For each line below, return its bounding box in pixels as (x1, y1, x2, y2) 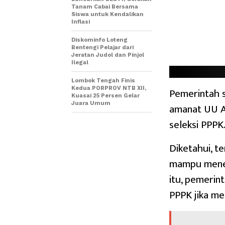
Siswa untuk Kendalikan (71, 11, 144, 18)
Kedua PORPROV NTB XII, (71, 84, 146, 91)
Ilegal (71, 59, 88, 66)
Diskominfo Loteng (71, 36, 128, 43)
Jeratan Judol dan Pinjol (71, 51, 144, 58)
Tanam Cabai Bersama (71, 3, 138, 10)
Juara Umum (71, 99, 110, 106)
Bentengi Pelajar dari (71, 44, 134, 51)
